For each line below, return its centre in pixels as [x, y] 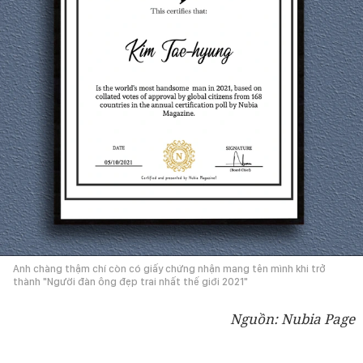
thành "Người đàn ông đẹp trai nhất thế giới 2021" [130, 281]
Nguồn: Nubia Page [293, 318]
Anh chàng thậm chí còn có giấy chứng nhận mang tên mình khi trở [169, 268]
